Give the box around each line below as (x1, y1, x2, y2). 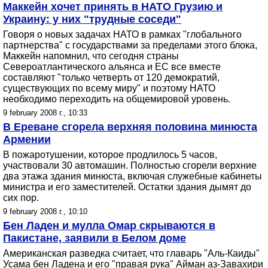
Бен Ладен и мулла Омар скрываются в (3, 220, 215, 232)
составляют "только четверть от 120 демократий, (3, 72, 220, 83)
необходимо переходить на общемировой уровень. (3, 94, 230, 104)
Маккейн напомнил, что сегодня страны (3, 51, 179, 61)
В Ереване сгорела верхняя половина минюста (3, 121, 257, 133)
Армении (3, 133, 51, 145)
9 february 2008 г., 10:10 (3, 207, 87, 216)
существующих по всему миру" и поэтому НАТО (3, 83, 215, 93)
